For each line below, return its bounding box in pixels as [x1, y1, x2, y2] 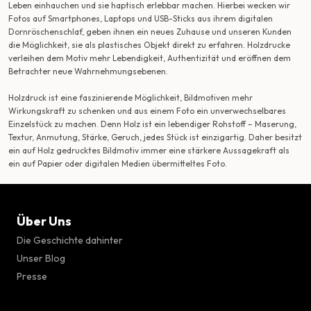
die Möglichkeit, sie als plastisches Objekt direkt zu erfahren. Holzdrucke [8, 40, 290, 51]
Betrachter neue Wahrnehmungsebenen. [8, 66, 168, 77]
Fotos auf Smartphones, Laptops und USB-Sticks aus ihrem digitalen [8, 13, 273, 24]
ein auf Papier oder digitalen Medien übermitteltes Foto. [8, 158, 227, 169]
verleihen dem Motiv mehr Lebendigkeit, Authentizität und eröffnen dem [8, 53, 291, 64]
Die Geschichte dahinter [17, 234, 123, 247]
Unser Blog [17, 252, 65, 265]
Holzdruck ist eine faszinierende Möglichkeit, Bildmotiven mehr [8, 92, 253, 103]
